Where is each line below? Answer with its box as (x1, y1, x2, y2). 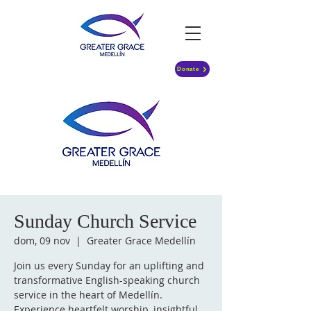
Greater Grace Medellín (87, 234, 196, 247)
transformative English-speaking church (14, 274, 200, 287)
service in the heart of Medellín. (14, 288, 162, 301)
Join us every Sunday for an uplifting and (14, 259, 204, 272)
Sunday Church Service (14, 210, 196, 232)
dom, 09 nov (14, 234, 70, 247)
